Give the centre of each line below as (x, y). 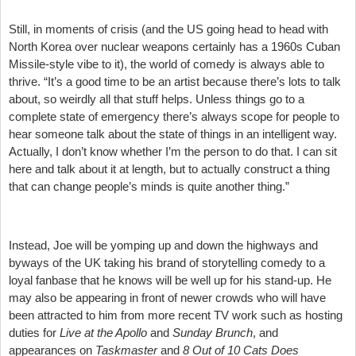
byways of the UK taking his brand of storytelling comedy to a (167, 262)
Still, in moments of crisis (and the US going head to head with (168, 29)
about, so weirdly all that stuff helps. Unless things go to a (157, 99)
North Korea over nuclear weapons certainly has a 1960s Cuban (174, 46)
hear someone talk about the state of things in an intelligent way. (173, 133)
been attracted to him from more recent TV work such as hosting (176, 315)
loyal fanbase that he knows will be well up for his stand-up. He (170, 280)
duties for (34, 332)
